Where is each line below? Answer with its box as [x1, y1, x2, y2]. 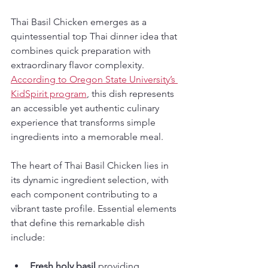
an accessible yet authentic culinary [11, 102, 162, 114]
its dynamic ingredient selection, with [11, 174, 171, 185]
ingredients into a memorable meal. [11, 131, 163, 142]
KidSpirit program [11, 88, 87, 99]
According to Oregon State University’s [11, 74, 178, 85]
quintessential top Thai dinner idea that [11, 31, 179, 42]
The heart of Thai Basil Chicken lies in [11, 160, 171, 171]
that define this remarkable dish [11, 217, 147, 229]
